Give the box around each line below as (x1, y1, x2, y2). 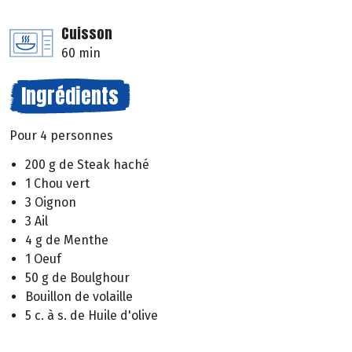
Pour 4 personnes (9, 128, 113, 144)
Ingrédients (21, 80, 119, 112)
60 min (61, 46, 101, 61)
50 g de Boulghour (25, 270, 130, 286)
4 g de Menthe (25, 233, 108, 248)
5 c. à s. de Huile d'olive (25, 308, 158, 324)
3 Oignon (25, 195, 76, 211)
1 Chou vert (25, 176, 90, 192)
